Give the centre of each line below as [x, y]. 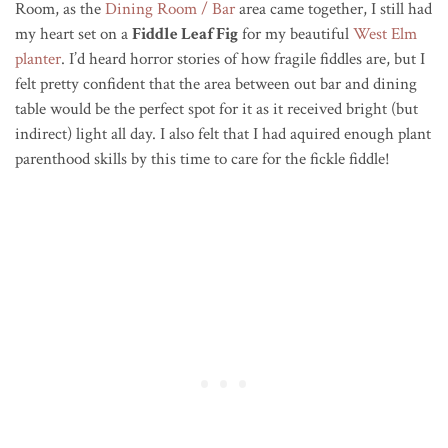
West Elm [385, 33]
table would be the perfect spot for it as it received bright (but [216, 108]
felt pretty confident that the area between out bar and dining [216, 83]
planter [38, 58]
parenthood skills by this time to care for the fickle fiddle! [202, 158]
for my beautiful [295, 33]
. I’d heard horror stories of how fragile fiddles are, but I [243, 58]
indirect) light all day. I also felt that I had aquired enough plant [223, 133]
